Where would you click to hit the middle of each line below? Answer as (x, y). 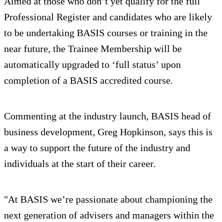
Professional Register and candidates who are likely (108, 17)
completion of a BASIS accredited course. (88, 80)
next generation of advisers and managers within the (109, 215)
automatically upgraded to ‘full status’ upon (92, 64)
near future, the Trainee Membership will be (93, 48)
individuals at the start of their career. (80, 163)
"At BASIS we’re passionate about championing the (108, 199)
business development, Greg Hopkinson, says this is (108, 132)
